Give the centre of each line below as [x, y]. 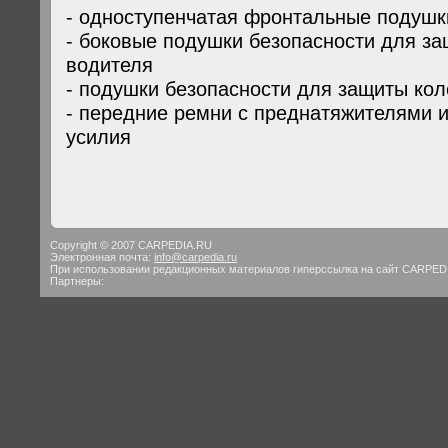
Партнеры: [77, 281]
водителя [109, 64]
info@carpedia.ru [195, 257]
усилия [98, 136]
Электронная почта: [102, 257]
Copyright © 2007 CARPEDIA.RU [131, 245]
